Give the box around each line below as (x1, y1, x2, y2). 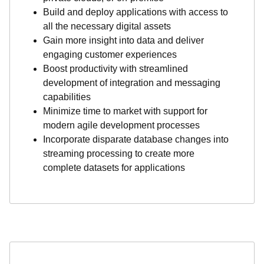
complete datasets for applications (43, 163, 185, 173)
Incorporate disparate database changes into (43, 134, 229, 144)
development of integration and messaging (43, 78, 220, 88)
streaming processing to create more (43, 148, 194, 159)
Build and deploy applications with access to (43, 7, 228, 17)
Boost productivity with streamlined (43, 64, 188, 74)
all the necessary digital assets (43, 21, 171, 31)
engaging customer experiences (43, 49, 177, 60)
